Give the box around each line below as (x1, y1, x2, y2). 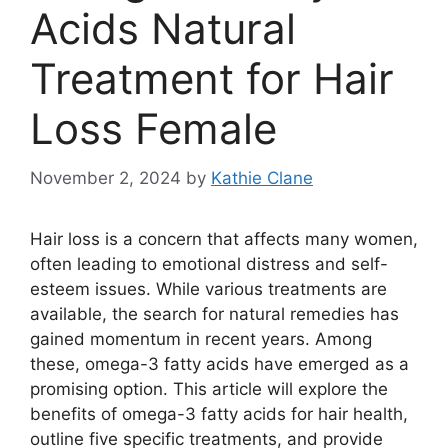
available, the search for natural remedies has (30, 303, 399, 324)
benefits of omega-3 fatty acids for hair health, (30, 403, 408, 424)
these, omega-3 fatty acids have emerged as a (30, 353, 409, 374)
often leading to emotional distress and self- (30, 253, 388, 274)
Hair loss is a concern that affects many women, (30, 228, 418, 249)
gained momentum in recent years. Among (30, 328, 372, 349)
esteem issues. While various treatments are (30, 278, 387, 299)
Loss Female (30, 103, 277, 155)
